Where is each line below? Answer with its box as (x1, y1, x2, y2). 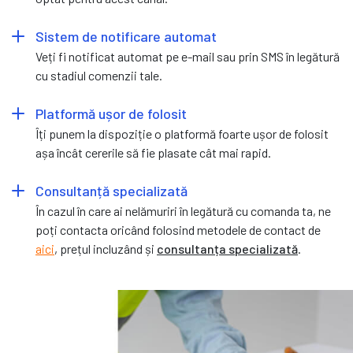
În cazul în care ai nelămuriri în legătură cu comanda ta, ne (35, 203, 331, 218)
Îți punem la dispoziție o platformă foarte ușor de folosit (35, 125, 329, 141)
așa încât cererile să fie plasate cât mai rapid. (35, 144, 271, 160)
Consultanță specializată (35, 181, 188, 199)
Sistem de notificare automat (35, 27, 217, 45)
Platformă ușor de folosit (35, 104, 187, 122)
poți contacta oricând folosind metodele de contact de (35, 221, 321, 237)
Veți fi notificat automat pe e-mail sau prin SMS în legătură (35, 48, 340, 64)
